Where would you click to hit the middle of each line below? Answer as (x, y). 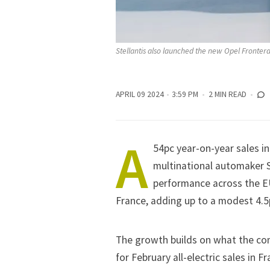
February (151, 257)
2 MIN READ (228, 95)
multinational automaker (210, 166)
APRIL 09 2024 (140, 95)
